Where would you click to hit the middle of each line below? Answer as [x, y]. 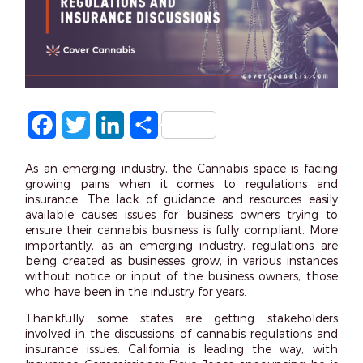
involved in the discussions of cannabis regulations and [181, 333]
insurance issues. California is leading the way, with [181, 348]
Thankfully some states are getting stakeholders [181, 318]
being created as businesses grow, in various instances [181, 260]
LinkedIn [152, 124]
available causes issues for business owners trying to [181, 214]
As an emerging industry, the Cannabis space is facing [181, 168]
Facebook [88, 124]
